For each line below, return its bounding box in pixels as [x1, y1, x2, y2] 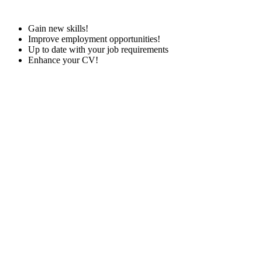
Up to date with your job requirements [28, 44, 168, 55]
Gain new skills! [28, 23, 88, 34]
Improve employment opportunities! [28, 34, 160, 44]
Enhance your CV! [28, 55, 98, 65]
